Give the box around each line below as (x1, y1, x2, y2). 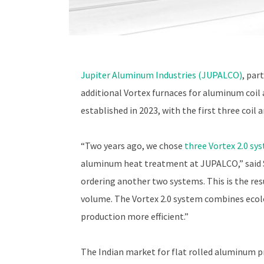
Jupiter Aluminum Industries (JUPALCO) (81, 69, 242, 81)
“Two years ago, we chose (81, 140, 184, 151)
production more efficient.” (81, 210, 189, 222)
